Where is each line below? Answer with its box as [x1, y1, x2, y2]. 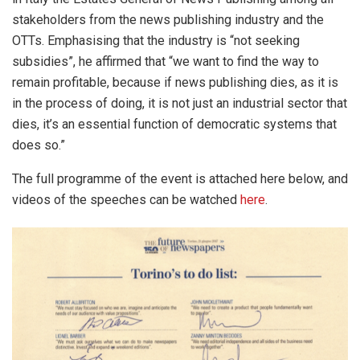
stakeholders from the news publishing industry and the [12, 12, 324, 28]
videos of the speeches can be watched [12, 192, 240, 208]
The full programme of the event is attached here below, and [12, 171, 348, 187]
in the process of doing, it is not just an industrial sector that [12, 96, 347, 112]
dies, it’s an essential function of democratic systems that [12, 117, 337, 133]
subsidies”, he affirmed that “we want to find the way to [12, 54, 319, 70]
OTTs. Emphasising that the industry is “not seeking [12, 33, 300, 49]
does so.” [12, 137, 65, 153]
